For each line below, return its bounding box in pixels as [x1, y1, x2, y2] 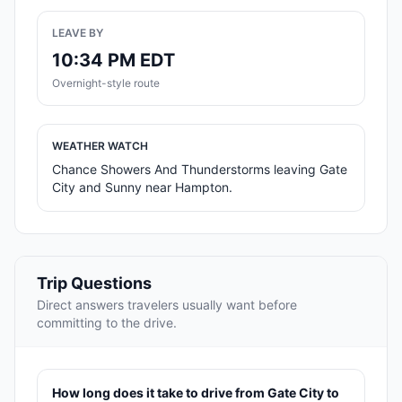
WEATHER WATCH [52, 139, 148, 153]
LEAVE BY [52, 26, 103, 40]
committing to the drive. [37, 315, 177, 331]
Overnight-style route [52, 76, 160, 91]
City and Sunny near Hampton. [52, 179, 232, 196]
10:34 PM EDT [52, 49, 175, 72]
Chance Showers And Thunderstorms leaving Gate [52, 162, 347, 178]
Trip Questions [37, 274, 152, 293]
